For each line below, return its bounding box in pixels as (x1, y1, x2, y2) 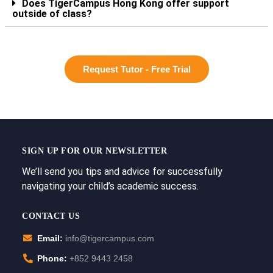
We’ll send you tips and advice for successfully (22, 165, 222, 177)
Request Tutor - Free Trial (82, 63, 191, 74)
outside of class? (12, 7, 92, 19)
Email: (37, 233, 63, 243)
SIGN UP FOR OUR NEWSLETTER (22, 146, 167, 155)
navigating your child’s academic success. (22, 180, 199, 192)
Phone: (37, 253, 67, 263)
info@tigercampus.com (63, 233, 154, 243)
